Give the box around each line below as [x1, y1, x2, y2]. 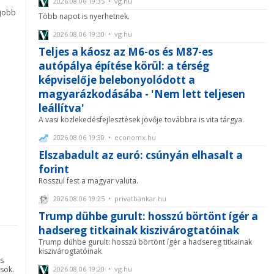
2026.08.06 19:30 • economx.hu [51, 133, 156, 143]
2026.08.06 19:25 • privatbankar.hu [51, 194, 166, 204]
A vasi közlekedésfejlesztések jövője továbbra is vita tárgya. [39, 114, 244, 125]
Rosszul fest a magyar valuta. [39, 176, 138, 187]
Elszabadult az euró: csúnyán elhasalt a [39, 148, 243, 163]
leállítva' [39, 101, 84, 116]
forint [39, 162, 69, 177]
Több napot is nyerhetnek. [39, 11, 130, 22]
